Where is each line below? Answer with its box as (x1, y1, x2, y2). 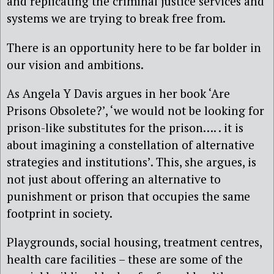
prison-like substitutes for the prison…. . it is (7, 119, 243, 135)
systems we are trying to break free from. (7, 10, 226, 26)
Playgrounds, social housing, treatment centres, (7, 234, 262, 250)
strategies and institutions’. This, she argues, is (7, 154, 256, 169)
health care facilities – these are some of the (7, 251, 243, 267)
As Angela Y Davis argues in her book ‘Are (7, 85, 230, 101)
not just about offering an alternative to (7, 171, 221, 187)
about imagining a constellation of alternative (7, 136, 254, 152)
